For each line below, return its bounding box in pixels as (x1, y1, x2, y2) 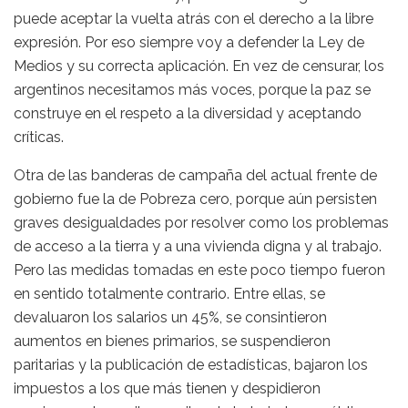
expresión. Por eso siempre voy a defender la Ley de (14, 33, 364, 51)
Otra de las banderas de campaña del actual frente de (14, 166, 377, 184)
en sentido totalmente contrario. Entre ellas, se (14, 284, 325, 302)
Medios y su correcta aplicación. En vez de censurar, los (14, 56, 384, 75)
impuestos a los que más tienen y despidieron (14, 379, 321, 397)
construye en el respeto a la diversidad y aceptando (14, 104, 362, 122)
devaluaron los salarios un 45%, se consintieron (14, 308, 327, 326)
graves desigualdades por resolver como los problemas (14, 213, 389, 231)
